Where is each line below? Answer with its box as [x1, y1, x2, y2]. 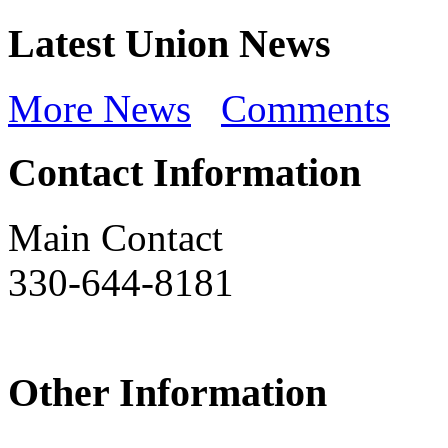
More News [8, 86, 191, 130]
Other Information [8, 369, 327, 415]
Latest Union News [8, 21, 331, 67]
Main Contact [8, 216, 223, 260]
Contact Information [8, 150, 361, 196]
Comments [221, 86, 390, 130]
